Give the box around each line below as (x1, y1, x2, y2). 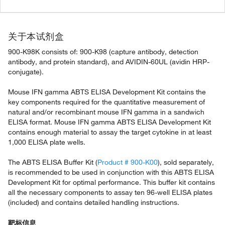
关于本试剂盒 (8, 31, 64, 42)
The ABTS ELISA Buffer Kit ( (8, 158, 97, 167)
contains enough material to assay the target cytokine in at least (8, 128, 211, 137)
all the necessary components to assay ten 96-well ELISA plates (8, 188, 212, 197)
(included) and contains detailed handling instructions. (8, 198, 179, 207)
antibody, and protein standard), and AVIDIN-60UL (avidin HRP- (8, 57, 209, 66)
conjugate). (8, 67, 44, 76)
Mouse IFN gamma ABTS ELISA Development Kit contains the (8, 87, 206, 96)
